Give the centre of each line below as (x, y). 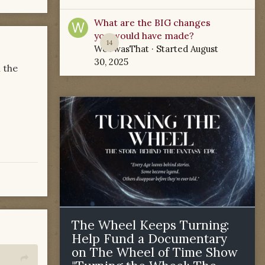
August (204, 49)
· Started (170, 49)
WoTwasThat (122, 49)
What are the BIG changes (152, 22)
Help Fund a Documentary (149, 238)
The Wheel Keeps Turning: (151, 225)
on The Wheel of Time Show (155, 252)
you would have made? (144, 35)
